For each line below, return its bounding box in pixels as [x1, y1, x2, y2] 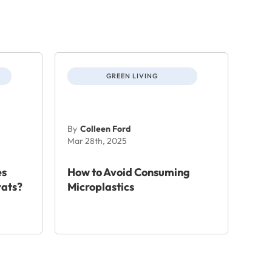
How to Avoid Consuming [67, 165, 190, 179]
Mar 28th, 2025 [67, 135, 127, 146]
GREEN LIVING [106, 71, 158, 80]
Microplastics [67, 179, 134, 194]
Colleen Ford [80, 123, 131, 134]
